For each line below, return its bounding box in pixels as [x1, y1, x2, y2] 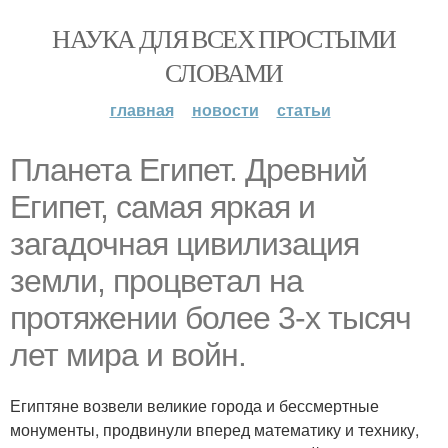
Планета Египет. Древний [10, 152, 367, 188]
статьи [276, 98, 331, 121]
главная [109, 98, 174, 121]
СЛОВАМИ [165, 55, 283, 89]
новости [191, 98, 259, 121]
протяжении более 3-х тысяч [10, 300, 411, 336]
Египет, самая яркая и [10, 189, 315, 225]
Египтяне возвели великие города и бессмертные [10, 394, 379, 417]
